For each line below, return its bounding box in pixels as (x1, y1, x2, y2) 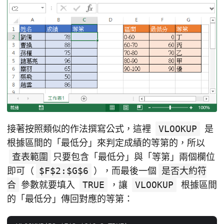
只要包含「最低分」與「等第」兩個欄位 (53, 151, 215, 162)
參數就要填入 (21, 179, 77, 190)
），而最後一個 (93, 165, 156, 176)
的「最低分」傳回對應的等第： (7, 193, 133, 204)
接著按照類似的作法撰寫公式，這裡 (7, 123, 153, 134)
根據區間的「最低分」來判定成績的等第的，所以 (7, 137, 205, 148)
